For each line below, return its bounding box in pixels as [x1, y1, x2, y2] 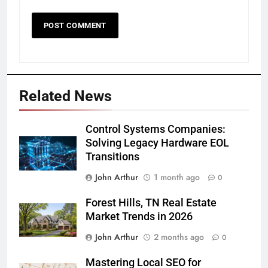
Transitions [86, 150, 139, 163]
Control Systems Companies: [86, 123, 226, 135]
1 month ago [154, 170, 200, 183]
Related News [19, 87, 112, 105]
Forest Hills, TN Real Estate [86, 196, 217, 209]
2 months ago [154, 230, 204, 243]
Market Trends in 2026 [86, 210, 193, 223]
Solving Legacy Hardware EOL [86, 136, 229, 149]
